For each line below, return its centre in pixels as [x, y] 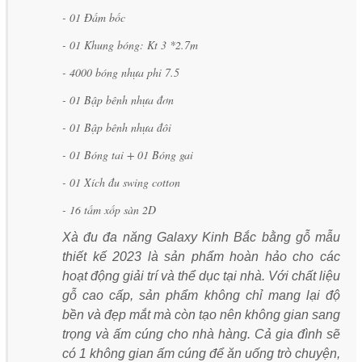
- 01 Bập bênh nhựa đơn [120, 100]
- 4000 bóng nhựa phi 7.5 [121, 73]
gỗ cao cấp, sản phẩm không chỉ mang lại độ [201, 296]
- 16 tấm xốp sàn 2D [115, 210]
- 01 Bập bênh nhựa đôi [117, 128]
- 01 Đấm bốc [94, 18]
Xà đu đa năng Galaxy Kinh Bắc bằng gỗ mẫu [201, 238]
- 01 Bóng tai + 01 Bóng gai [130, 155]
